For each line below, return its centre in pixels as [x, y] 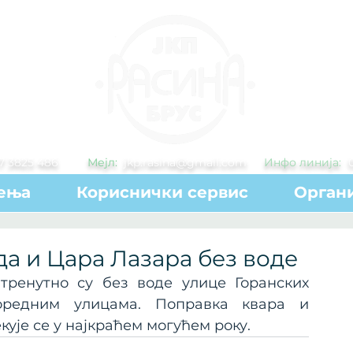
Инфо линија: [303, 162]
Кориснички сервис [162, 192]
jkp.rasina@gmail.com [185, 162]
